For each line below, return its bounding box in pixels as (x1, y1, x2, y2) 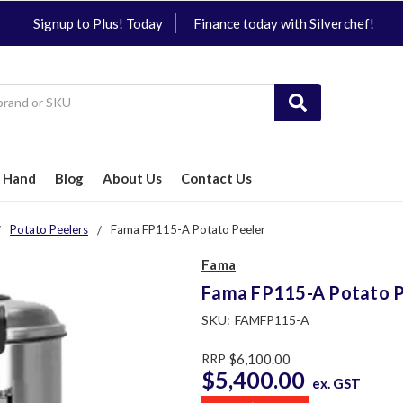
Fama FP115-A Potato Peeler (111, 222, 265, 237)
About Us (103, 170, 162, 187)
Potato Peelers (10, 222, 88, 237)
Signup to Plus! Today (33, 15, 163, 31)
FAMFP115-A (234, 312, 309, 328)
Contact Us (181, 170, 252, 187)
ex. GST (311, 375, 361, 392)
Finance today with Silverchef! (193, 15, 374, 31)
